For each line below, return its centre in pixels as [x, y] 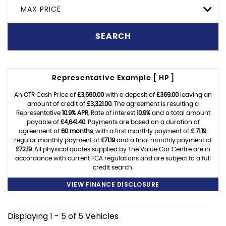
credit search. [113, 167]
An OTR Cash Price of [46, 95]
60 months [77, 131]
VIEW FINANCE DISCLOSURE [113, 184]
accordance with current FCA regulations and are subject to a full [113, 158]
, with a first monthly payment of [142, 131]
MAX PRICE [41, 9]
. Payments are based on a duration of [142, 122]
